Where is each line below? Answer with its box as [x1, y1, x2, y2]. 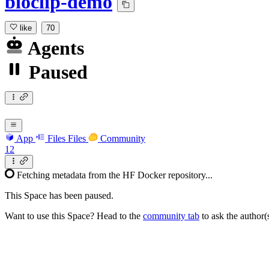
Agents [24, 37, 84, 59]
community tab [143, 210, 199, 221]
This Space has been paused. [5, 190, 113, 201]
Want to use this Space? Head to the [5, 210, 143, 221]
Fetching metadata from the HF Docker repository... [17, 169, 213, 180]
